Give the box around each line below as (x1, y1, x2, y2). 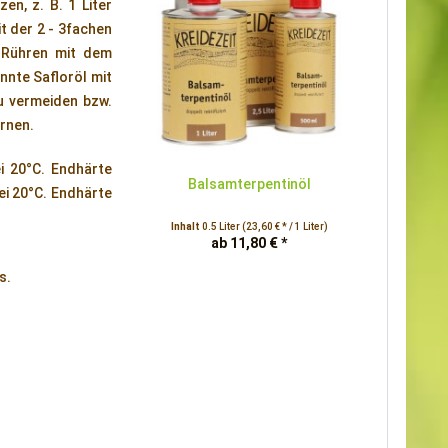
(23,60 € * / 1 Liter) (241, 221, 328, 232)
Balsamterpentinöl (187, 176, 311, 192)
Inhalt (170, 221, 202, 232)
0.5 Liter (201, 221, 242, 232)
